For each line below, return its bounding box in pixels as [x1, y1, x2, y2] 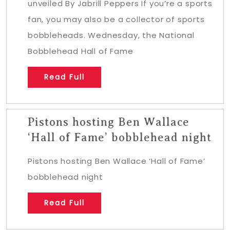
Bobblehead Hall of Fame [28, 45, 133, 56]
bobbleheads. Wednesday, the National [28, 29, 195, 41]
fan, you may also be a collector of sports [28, 13, 205, 25]
